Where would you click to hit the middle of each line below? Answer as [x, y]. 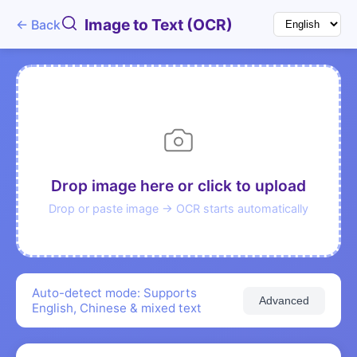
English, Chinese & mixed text [117, 308]
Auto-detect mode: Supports [114, 293]
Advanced [284, 300]
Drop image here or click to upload [178, 186]
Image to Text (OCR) [159, 25]
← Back [38, 24]
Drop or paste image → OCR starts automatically [178, 208]
